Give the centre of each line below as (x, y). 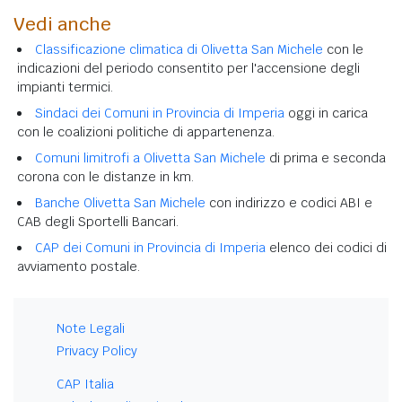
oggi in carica (326, 113)
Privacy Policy (97, 350)
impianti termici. (65, 87)
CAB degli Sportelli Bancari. (98, 221)
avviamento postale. (79, 266)
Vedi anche (62, 24)
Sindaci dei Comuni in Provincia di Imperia (160, 113)
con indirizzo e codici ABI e (289, 202)
